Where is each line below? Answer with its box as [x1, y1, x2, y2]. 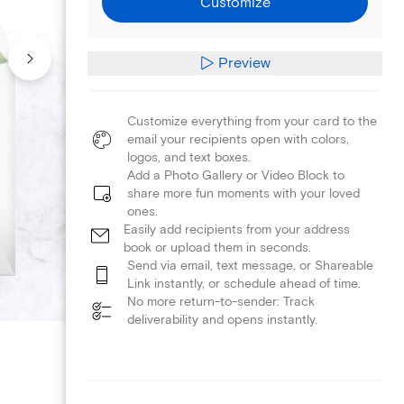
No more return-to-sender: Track [127, 293, 315, 309]
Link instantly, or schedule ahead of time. [127, 275, 361, 291]
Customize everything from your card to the [127, 113, 377, 129]
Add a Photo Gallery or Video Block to [127, 167, 344, 183]
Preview [218, 53, 271, 72]
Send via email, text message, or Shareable [127, 257, 373, 273]
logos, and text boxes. [127, 149, 251, 165]
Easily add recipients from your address [124, 221, 350, 237]
